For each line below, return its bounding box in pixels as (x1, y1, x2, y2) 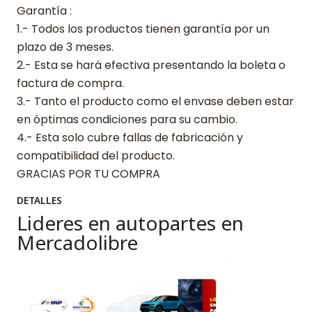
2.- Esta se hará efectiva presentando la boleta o (17, 56, 286, 73)
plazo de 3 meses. (17, 38, 114, 55)
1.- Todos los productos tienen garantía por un (17, 20, 270, 37)
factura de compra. (17, 75, 124, 91)
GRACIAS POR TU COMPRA (17, 165, 160, 182)
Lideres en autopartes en (17, 209, 244, 236)
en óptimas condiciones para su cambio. (17, 111, 237, 127)
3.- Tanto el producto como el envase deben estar (17, 93, 294, 109)
